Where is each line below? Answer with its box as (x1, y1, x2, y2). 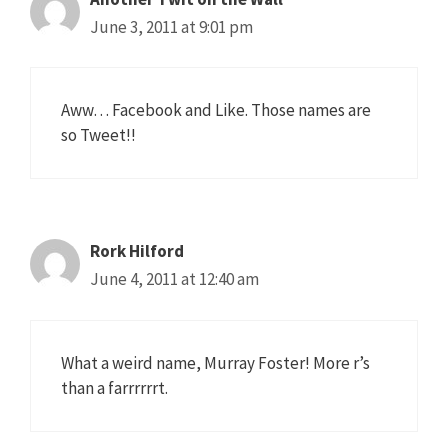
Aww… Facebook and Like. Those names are (61, 99, 371, 122)
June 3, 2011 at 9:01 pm (90, 15, 253, 38)
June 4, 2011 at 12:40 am (90, 268, 259, 291)
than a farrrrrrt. (61, 376, 168, 399)
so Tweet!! (61, 124, 136, 147)
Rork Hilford (90, 240, 184, 263)
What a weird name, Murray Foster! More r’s (61, 351, 370, 374)
